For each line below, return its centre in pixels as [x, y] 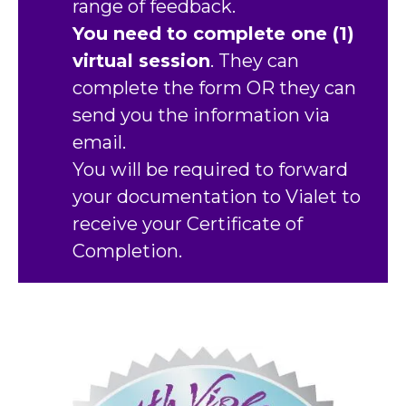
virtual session [141, 61]
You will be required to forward [210, 170]
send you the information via [201, 116]
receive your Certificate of [188, 224]
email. [99, 143]
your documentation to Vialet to [217, 197]
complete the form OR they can [214, 88]
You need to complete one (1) [213, 34]
